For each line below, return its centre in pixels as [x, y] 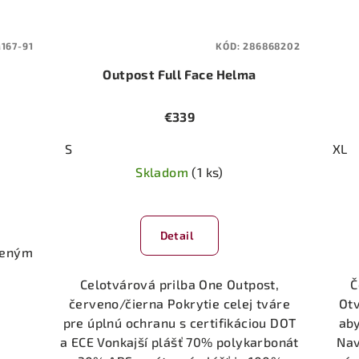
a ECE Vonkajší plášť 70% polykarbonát [179, 341]
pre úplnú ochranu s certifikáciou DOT [179, 322]
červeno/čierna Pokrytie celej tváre [179, 303]
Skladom [164, 171]
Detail [176, 235]
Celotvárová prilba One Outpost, [179, 284]
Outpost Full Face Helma [179, 74]
